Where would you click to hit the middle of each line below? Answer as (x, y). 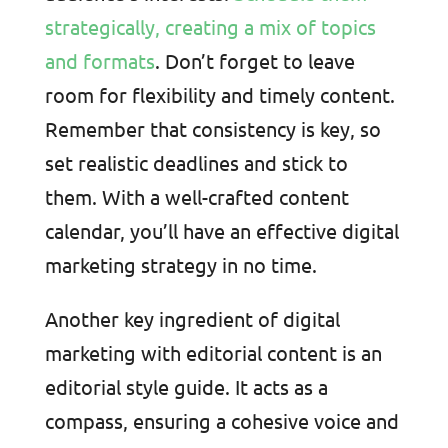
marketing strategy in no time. (180, 265)
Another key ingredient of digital (192, 319)
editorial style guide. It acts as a (186, 387)
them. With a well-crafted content (196, 197)
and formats (99, 61)
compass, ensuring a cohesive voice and (221, 421)
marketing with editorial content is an (213, 353)
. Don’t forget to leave (254, 61)
